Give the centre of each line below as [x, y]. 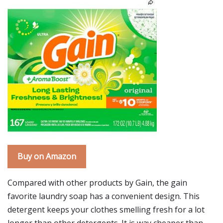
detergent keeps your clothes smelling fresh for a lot [106, 210]
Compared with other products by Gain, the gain [97, 183]
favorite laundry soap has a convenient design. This [104, 196]
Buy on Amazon [47, 156]
